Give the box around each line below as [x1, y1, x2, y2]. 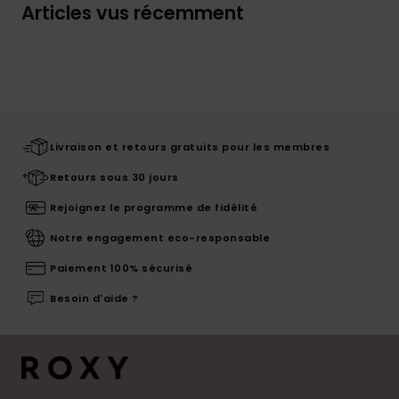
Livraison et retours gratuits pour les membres [50, 139, 330, 154]
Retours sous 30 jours [50, 169, 179, 184]
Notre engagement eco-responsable [50, 230, 270, 245]
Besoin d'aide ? [50, 290, 139, 305]
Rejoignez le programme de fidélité [50, 199, 257, 215]
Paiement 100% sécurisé [50, 260, 192, 275]
